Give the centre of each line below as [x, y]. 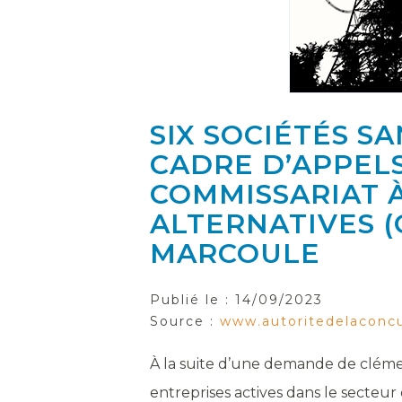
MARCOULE [235, 253]
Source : [185, 321]
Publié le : [192, 300]
